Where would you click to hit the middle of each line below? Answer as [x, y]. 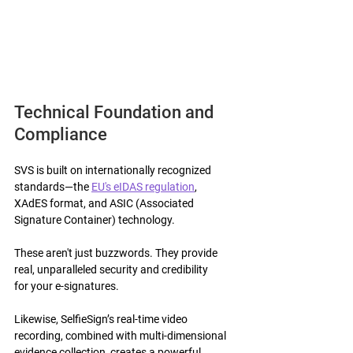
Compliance [63, 134]
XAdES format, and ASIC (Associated [105, 203]
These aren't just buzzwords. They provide [117, 253]
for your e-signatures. [67, 286]
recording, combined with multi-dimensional [121, 335]
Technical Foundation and [116, 112]
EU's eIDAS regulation [143, 186]
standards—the [53, 186]
